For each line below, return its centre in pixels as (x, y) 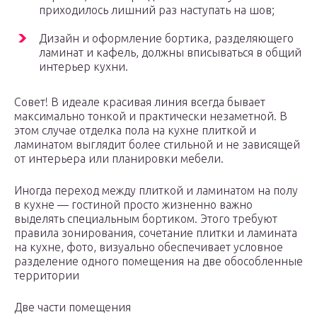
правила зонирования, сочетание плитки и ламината (156, 233)
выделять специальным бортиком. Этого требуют (146, 219)
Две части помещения (73, 307)
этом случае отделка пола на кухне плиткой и (135, 131)
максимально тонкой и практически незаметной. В (151, 116)
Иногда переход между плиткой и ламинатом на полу (156, 191)
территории (47, 276)
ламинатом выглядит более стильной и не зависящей (157, 145)
